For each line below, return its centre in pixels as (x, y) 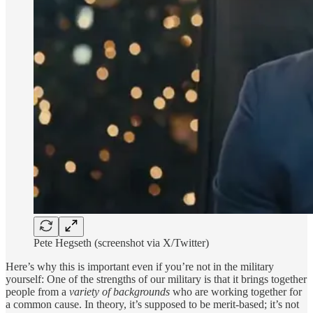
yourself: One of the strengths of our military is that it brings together (156, 279)
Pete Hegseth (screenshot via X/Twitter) (121, 242)
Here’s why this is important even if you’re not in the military (140, 266)
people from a (37, 291)
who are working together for (236, 291)
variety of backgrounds (119, 291)
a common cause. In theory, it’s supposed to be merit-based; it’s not (152, 304)
